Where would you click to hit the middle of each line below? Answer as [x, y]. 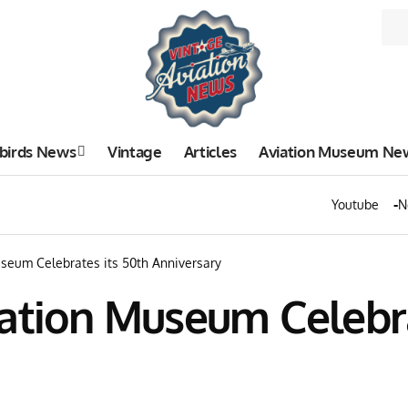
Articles [210, 151]
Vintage [135, 151]
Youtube [355, 204]
